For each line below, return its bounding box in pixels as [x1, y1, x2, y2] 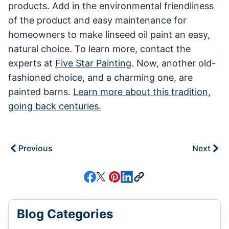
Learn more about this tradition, [73, 86, 211, 97]
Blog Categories [17, 206, 113, 221]
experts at [8, 57, 55, 68]
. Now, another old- [131, 57, 216, 68]
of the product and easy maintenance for [8, 14, 187, 26]
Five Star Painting [55, 57, 131, 68]
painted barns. [8, 86, 73, 97]
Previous [18, 143, 53, 153]
